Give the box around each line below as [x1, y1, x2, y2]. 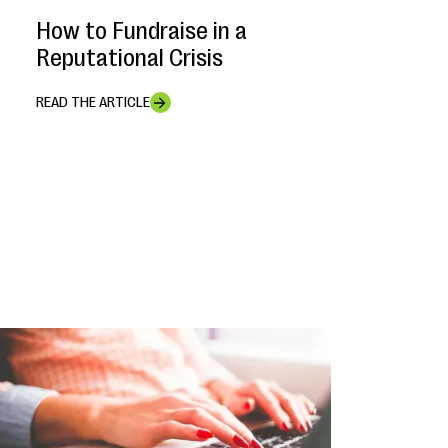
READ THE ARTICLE [35, 94, 150, 112]
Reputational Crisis [35, 44, 223, 73]
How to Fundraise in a [35, 17, 247, 46]
